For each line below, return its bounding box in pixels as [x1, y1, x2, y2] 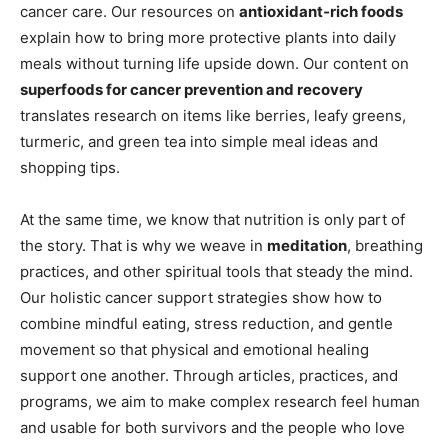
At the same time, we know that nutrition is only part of [20, 209, 405, 229]
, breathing [347, 235, 423, 255]
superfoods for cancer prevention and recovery [20, 79, 363, 99]
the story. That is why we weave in [20, 235, 267, 255]
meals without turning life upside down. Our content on [20, 53, 409, 73]
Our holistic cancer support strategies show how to [20, 287, 382, 307]
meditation [267, 235, 347, 255]
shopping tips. [20, 157, 120, 177]
